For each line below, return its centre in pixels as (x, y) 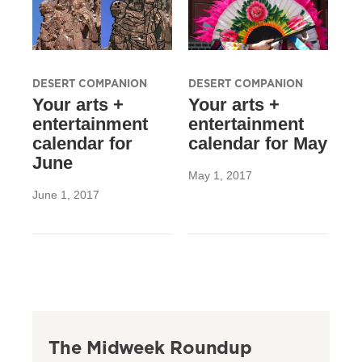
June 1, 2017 (66, 195)
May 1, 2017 (220, 176)
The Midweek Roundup (150, 347)
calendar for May (257, 144)
